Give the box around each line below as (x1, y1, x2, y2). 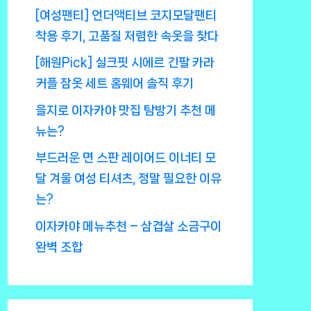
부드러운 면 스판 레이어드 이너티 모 (35, 151, 217, 165)
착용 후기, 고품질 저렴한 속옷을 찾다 (35, 29, 219, 42)
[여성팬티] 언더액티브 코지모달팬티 (35, 8, 217, 22)
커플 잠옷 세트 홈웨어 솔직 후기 (35, 77, 194, 90)
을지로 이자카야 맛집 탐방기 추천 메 (35, 103, 217, 117)
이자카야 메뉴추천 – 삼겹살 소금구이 (35, 219, 222, 233)
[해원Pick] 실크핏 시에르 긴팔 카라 (35, 56, 215, 69)
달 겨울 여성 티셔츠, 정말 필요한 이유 (35, 172, 222, 185)
